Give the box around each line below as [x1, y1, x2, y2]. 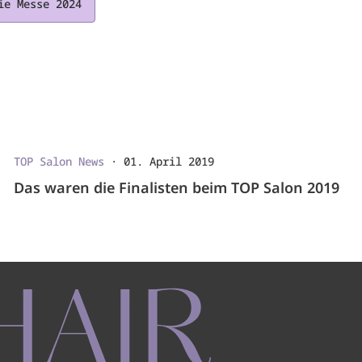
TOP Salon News [14, 153, 105, 169]
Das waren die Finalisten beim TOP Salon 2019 [14, 177, 340, 197]
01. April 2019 [124, 153, 215, 169]
